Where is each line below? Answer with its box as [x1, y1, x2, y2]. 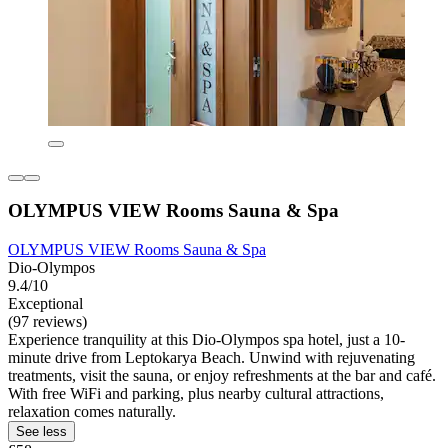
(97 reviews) [8, 313, 87, 331]
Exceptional [8, 295, 83, 313]
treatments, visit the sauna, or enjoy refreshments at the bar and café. [8, 367, 436, 385]
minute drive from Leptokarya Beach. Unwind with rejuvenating [8, 349, 415, 367]
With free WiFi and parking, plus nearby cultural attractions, [8, 385, 384, 403]
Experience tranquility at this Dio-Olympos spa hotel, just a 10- [8, 331, 405, 349]
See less [16, 424, 67, 440]
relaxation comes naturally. [8, 403, 176, 421]
